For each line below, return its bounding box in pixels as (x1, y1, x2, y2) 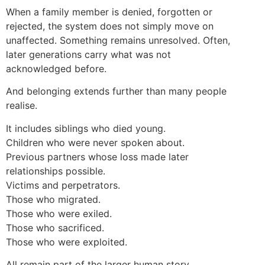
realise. (6, 99, 37, 112)
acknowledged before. (6, 63, 106, 75)
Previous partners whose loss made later (6, 150, 189, 163)
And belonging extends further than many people (6, 85, 227, 98)
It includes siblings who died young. (6, 122, 166, 134)
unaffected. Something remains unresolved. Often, (6, 34, 230, 47)
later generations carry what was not (6, 49, 171, 61)
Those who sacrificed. (6, 221, 104, 234)
